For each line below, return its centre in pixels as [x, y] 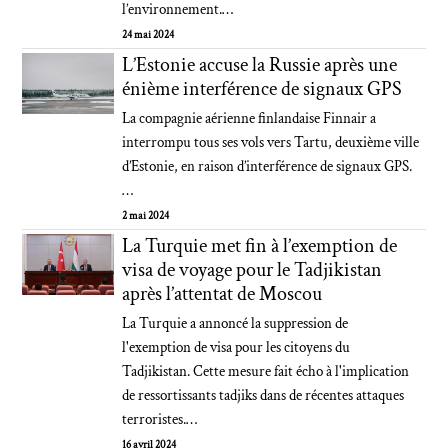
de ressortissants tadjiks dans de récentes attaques [263, 395]
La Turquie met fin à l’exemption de [260, 246]
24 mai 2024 [148, 35]
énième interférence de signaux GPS [262, 89]
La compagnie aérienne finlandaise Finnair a [249, 118]
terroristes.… [160, 419]
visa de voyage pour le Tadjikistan [252, 270]
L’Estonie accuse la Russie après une [260, 65]
